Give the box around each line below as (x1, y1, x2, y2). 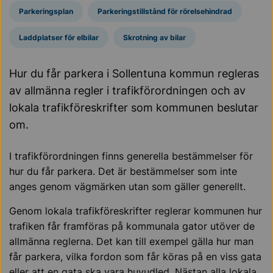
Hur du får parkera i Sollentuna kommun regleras (9, 67, 259, 80)
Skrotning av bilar (123, 33, 186, 42)
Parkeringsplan (19, 7, 73, 16)
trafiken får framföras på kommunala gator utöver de (9, 220, 255, 232)
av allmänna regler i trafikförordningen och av (9, 84, 246, 97)
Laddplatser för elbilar (19, 33, 99, 42)
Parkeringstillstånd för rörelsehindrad (97, 7, 232, 16)
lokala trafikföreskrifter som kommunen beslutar (9, 101, 258, 114)
